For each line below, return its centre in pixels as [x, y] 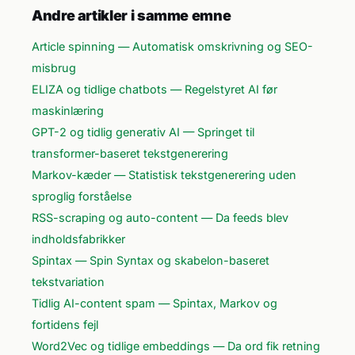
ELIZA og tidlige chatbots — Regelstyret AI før [155, 89]
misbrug [54, 68]
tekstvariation [68, 282]
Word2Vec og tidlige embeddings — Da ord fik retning [176, 346]
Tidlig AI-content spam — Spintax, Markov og [155, 303]
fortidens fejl [65, 324]
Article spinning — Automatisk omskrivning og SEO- [172, 46]
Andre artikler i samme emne [132, 15]
